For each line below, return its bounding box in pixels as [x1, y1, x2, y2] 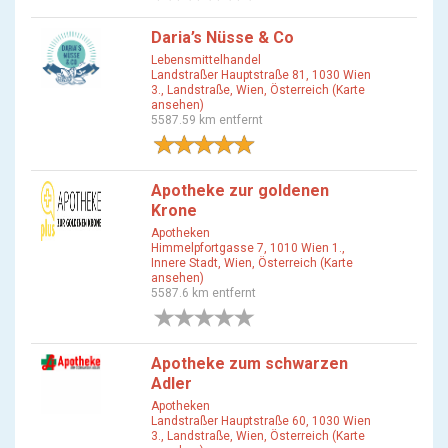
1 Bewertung [258, 137, 328, 152]
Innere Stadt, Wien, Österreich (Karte [151, 256, 353, 270]
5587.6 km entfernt [151, 286, 256, 300]
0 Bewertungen [258, 310, 342, 325]
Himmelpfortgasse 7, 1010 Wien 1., [151, 241, 345, 255]
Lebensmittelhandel [151, 53, 261, 67]
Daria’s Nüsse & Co [151, 28, 294, 47]
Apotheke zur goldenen [151, 181, 329, 200]
